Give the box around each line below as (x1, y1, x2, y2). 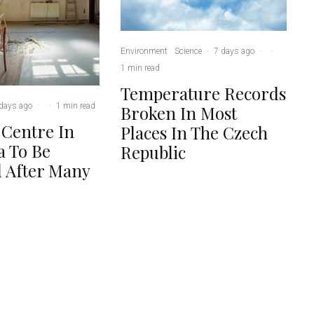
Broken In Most (121, 101, 238, 124)
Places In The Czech (121, 121, 268, 144)
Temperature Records (121, 81, 287, 104)
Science (175, 46, 203, 56)
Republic (121, 140, 186, 163)
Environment (121, 46, 168, 56)
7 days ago (214, 46, 255, 56)
